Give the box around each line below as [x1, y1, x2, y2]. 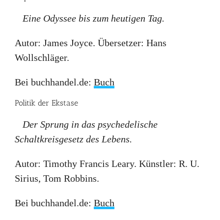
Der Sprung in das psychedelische [23, 119, 158, 130]
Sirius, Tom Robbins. [15, 173, 99, 184]
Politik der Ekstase [15, 98, 78, 108]
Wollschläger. [15, 52, 69, 63]
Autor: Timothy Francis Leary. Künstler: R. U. [15, 158, 199, 169]
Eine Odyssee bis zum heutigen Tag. [23, 13, 165, 24]
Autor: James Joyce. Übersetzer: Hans [15, 37, 166, 49]
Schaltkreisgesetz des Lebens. [15, 134, 132, 145]
